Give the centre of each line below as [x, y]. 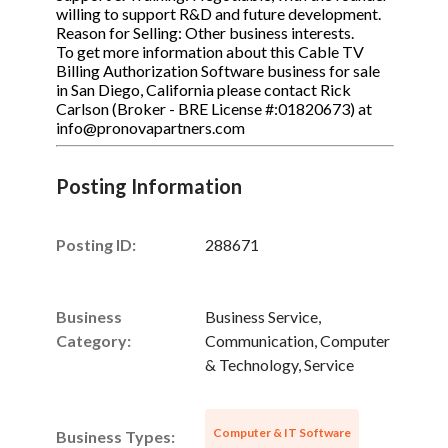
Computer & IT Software [282, 432]
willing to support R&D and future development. [218, 14]
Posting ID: [96, 244]
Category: [93, 340]
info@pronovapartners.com [150, 128]
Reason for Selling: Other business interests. [205, 33]
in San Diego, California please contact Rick [203, 90]
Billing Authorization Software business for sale [218, 71]
